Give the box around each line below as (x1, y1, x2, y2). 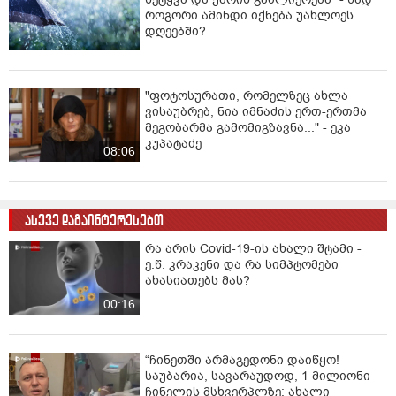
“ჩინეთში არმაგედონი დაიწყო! (145, 352, 339, 369)
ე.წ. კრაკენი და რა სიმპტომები (145, 255, 339, 273)
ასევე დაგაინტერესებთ (25, 210, 164, 230)
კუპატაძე (145, 134, 202, 152)
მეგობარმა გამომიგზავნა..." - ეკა (145, 118, 351, 136)
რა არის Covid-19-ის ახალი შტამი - (145, 240, 362, 257)
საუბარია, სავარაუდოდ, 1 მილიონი (145, 368, 370, 385)
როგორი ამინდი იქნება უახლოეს (145, 7, 354, 25)
